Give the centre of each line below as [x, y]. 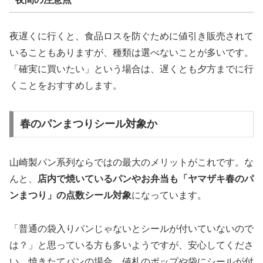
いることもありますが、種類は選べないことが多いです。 [131, 52]
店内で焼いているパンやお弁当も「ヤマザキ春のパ [146, 179]
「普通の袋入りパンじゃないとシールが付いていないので [131, 229]
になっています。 [169, 195]
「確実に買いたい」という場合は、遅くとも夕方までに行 [131, 69]
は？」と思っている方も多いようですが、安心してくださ [131, 245]
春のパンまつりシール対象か [88, 124]
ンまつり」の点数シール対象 [70, 195]
